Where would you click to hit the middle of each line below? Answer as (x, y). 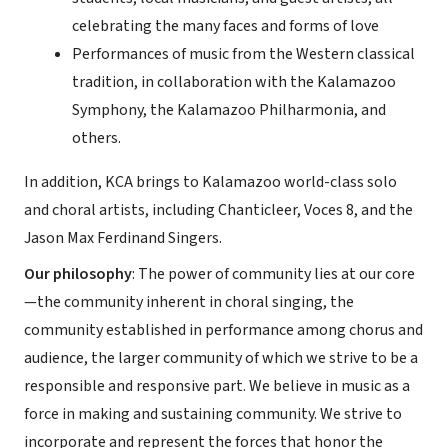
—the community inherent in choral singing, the (189, 302)
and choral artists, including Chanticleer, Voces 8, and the (218, 210)
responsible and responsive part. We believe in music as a (217, 386)
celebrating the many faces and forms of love (225, 26)
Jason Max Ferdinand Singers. (123, 238)
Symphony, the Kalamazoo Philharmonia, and (229, 110)
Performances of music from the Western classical (243, 54)
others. (96, 138)
